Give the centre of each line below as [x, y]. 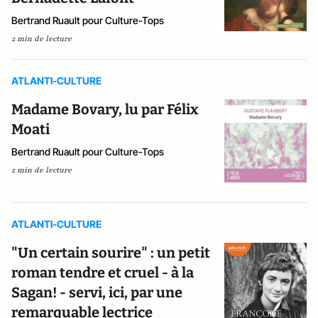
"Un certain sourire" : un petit [111, 252]
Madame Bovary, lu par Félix [105, 110]
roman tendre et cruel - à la [103, 272]
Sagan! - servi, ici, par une [97, 292]
